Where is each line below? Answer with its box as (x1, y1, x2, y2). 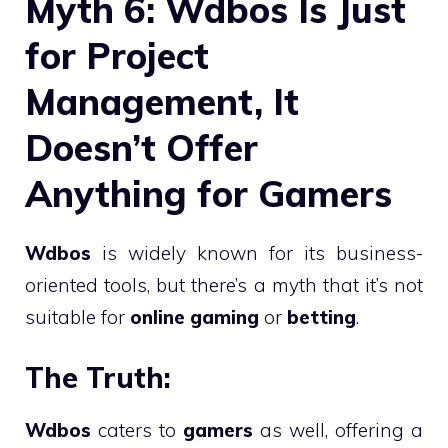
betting (287, 304, 356, 329)
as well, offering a (253, 418, 423, 442)
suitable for (25, 304, 130, 329)
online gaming (130, 304, 259, 329)
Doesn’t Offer (25, 124, 258, 170)
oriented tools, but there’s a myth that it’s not (25, 272, 423, 297)
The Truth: (25, 360, 171, 395)
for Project (25, 32, 209, 78)
